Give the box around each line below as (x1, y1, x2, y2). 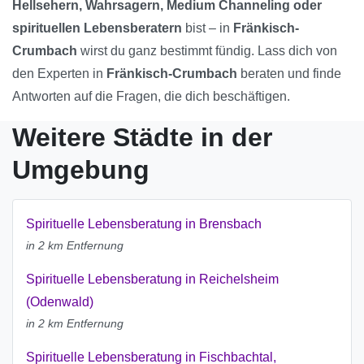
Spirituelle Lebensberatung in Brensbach (26, 217, 262, 232)
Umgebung (12, 155, 149, 185)
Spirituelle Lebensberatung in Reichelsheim (26, 272, 279, 287)
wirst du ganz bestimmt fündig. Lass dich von (77, 44, 337, 58)
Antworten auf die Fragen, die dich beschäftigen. (12, 89, 290, 104)
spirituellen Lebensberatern (12, 21, 182, 36)
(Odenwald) (26, 295, 93, 310)
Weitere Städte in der (12, 123, 272, 153)
